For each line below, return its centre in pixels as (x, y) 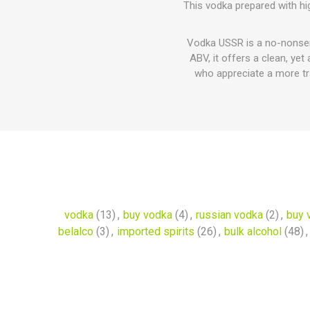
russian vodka (229, 215)
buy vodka (147, 215)
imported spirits (156, 231)
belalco (76, 231)
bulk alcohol (253, 231)
